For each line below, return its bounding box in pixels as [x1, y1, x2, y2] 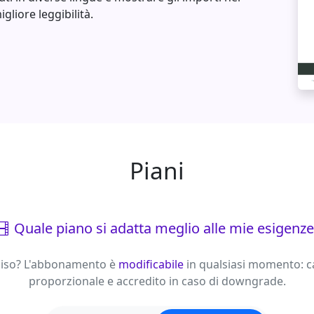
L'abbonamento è [20, 257, 118, 273]
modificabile [118, 257, 184, 273]
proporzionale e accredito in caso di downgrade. [28, 273, 286, 289]
